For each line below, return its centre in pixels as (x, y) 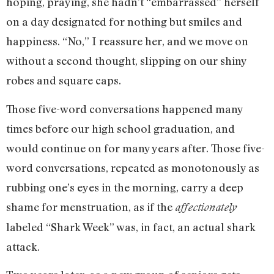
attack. (23, 246)
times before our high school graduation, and (120, 128)
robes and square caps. (64, 80)
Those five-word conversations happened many (124, 109)
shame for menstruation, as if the (91, 206)
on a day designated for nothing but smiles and (124, 22)
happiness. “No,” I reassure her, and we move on (127, 41)
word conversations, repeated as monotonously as (133, 167)
